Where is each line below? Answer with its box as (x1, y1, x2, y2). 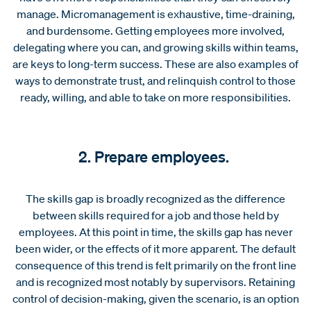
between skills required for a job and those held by (32, 208, 279, 222)
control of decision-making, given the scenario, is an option (12, 291, 299, 305)
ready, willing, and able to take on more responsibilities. (20, 90, 291, 104)
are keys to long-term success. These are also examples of (12, 56, 299, 71)
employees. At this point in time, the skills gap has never (18, 224, 293, 239)
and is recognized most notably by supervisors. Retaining (16, 274, 295, 289)
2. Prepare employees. (78, 146, 233, 166)
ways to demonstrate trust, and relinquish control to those (15, 73, 296, 87)
